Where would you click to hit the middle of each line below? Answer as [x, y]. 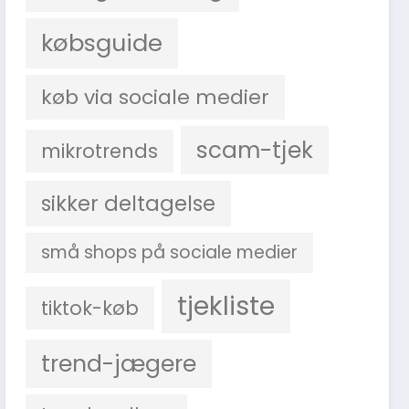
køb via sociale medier [156, 97]
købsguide [102, 42]
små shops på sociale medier [170, 252]
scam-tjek [255, 150]
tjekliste [226, 305]
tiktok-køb [90, 308]
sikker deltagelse [129, 203]
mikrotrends [100, 151]
